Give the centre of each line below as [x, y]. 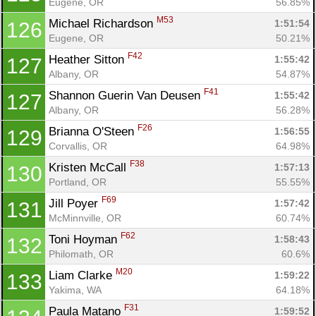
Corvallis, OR [78, 146]
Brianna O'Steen [93, 131]
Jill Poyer [75, 203]
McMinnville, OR [85, 218]
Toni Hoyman [85, 239]
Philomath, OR [81, 254]
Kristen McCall [89, 167]
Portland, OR [78, 182]
